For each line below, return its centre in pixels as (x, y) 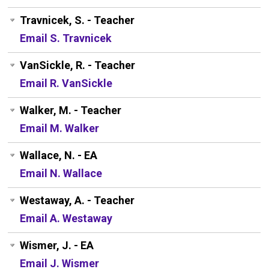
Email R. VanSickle (66, 83)
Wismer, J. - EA (57, 246)
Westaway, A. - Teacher (77, 201)
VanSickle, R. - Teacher (78, 65)
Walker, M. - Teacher (71, 110)
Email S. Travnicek (66, 38)
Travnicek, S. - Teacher (77, 20)
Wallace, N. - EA (59, 156)
